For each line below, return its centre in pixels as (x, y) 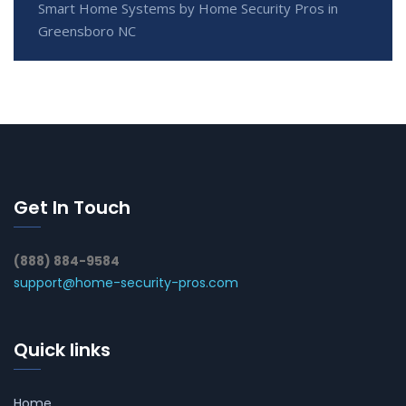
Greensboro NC (87, 31)
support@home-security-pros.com (126, 283)
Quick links (62, 350)
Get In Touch (72, 208)
